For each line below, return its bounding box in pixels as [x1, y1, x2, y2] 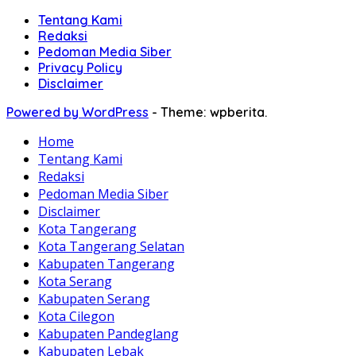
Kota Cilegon [38, 308, 114, 326]
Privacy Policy [38, 60, 122, 76]
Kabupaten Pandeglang [38, 325, 179, 343]
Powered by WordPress [6, 104, 149, 121]
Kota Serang [38, 273, 112, 291]
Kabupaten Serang [38, 290, 150, 308]
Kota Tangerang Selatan [38, 238, 184, 256]
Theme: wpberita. [161, 104, 267, 121]
